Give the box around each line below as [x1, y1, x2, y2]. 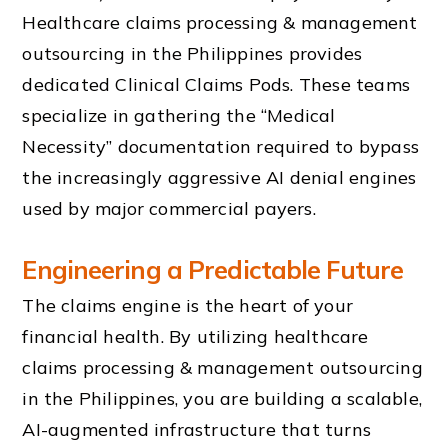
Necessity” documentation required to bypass [22, 134, 420, 158]
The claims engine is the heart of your [22, 294, 354, 318]
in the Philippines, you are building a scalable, [22, 387, 423, 411]
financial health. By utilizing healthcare [22, 325, 369, 349]
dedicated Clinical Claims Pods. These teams [22, 72, 411, 96]
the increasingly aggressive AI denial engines [22, 165, 417, 189]
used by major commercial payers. [22, 196, 316, 220]
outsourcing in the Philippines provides [22, 41, 363, 65]
